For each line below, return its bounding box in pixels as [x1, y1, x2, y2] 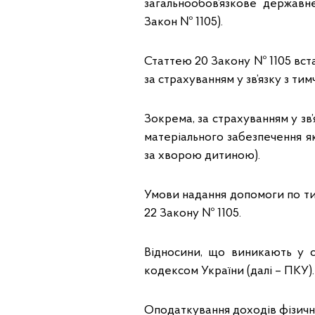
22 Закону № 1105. [143, 207, 241, 219]
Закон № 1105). [143, 16, 223, 28]
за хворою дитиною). [143, 150, 260, 162]
